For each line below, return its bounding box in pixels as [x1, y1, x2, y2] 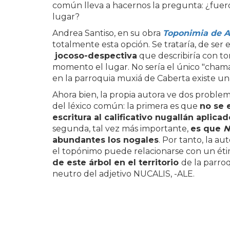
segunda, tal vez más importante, [52, 124, 190, 133]
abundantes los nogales [52, 135, 159, 145]
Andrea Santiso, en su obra [52, 28, 163, 38]
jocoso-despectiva [52, 51, 137, 61]
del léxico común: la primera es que [52, 101, 200, 111]
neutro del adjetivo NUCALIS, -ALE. [52, 169, 195, 179]
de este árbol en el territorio [52, 158, 181, 167]
